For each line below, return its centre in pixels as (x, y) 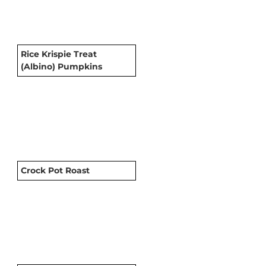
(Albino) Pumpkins (61, 66)
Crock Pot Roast (55, 170)
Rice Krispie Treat (59, 54)
